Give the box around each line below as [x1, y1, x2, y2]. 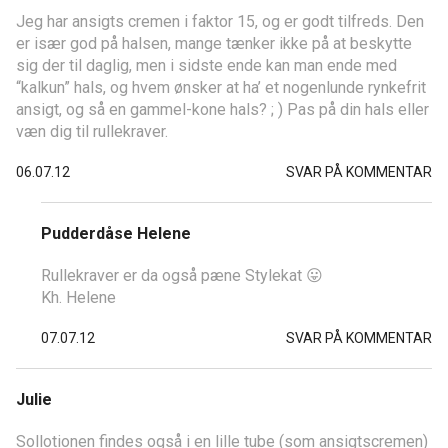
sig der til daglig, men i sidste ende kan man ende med [16, 55, 397, 75]
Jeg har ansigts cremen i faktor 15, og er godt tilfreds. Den [16, 11, 424, 31]
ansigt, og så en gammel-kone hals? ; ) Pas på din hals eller [16, 99, 429, 119]
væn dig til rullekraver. [16, 121, 168, 141]
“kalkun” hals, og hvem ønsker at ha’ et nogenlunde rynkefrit [16, 77, 426, 97]
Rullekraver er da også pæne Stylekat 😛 [41, 265, 323, 285]
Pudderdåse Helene [41, 223, 191, 243]
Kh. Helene [41, 287, 116, 307]
